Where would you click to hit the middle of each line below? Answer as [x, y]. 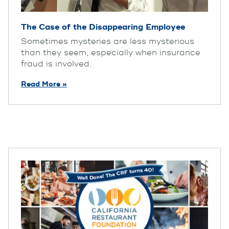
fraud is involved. [56, 64]
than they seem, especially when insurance [111, 52]
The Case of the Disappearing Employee [103, 27]
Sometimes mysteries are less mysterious [108, 41]
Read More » [44, 84]
